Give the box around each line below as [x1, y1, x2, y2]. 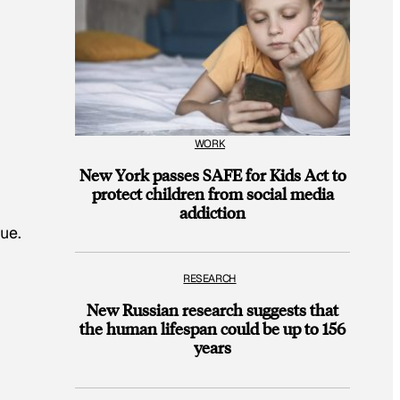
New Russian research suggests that [87, 299, 338, 321]
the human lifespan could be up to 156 [79, 318, 346, 339]
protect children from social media [91, 182, 334, 204]
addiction [179, 201, 246, 222]
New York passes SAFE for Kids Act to [79, 163, 346, 185]
